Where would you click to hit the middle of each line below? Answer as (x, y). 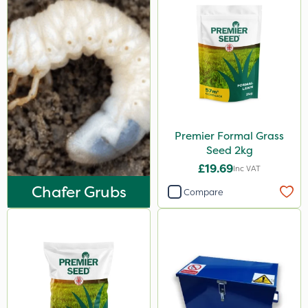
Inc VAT (247, 168)
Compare (203, 192)
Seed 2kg (243, 150)
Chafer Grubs (79, 192)
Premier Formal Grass (229, 136)
